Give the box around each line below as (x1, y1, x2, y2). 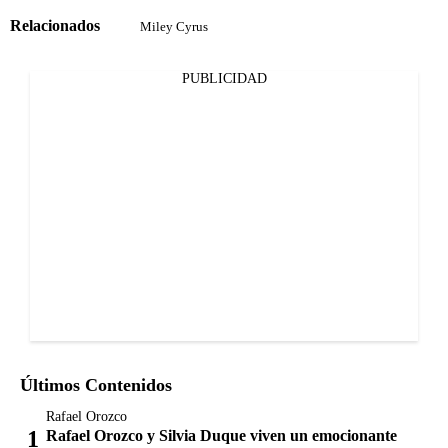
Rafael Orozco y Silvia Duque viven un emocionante (46, 426, 397, 444)
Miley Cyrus (140, 18, 208, 34)
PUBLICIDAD (181, 70, 267, 86)
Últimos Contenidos (20, 374, 172, 395)
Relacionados (10, 17, 100, 35)
